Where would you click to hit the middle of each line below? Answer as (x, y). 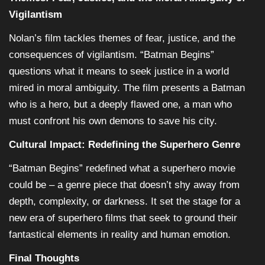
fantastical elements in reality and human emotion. (120, 235)
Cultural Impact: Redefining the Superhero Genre (125, 145)
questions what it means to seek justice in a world (119, 72)
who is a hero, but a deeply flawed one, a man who (120, 105)
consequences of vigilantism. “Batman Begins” (112, 55)
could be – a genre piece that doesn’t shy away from (124, 185)
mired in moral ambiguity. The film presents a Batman (127, 88)
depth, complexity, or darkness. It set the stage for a (125, 202)
